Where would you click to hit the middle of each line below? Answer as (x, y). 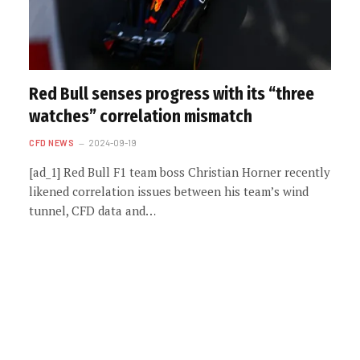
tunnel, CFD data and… (92, 210)
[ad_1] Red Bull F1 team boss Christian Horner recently (180, 172)
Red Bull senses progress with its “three (172, 94)
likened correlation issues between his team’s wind (169, 191)
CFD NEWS (52, 142)
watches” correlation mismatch (141, 116)
